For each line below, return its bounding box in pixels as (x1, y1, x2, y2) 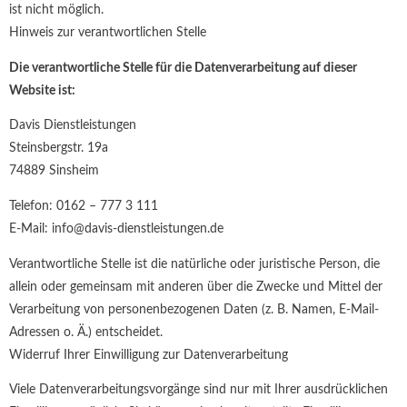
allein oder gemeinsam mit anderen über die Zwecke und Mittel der (9, 280, 382, 293)
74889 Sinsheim (9, 164, 99, 178)
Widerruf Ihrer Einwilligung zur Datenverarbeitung (9, 348, 288, 362)
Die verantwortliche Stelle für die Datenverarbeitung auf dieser (9, 61, 357, 74)
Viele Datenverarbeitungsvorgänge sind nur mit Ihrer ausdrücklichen (9, 383, 388, 397)
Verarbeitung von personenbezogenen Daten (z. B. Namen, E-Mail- (9, 303, 379, 316)
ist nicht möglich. (9, 4, 104, 17)
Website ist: (9, 84, 75, 97)
